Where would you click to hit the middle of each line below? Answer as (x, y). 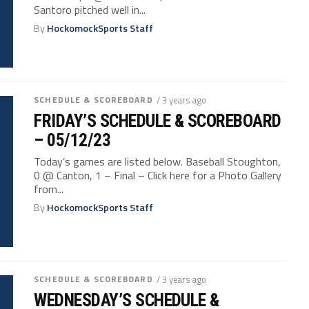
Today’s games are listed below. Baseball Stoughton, (158, 162)
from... (49, 189)
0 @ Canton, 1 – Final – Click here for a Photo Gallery (158, 176)
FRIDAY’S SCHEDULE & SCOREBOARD (158, 121)
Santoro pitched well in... (90, 10)
